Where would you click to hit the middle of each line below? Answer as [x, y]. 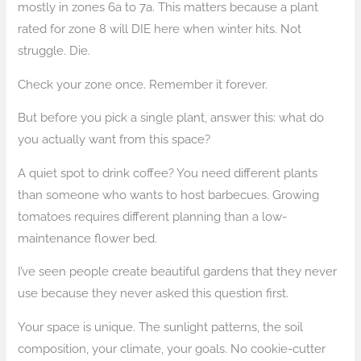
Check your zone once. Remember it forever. [143, 84]
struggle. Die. [54, 50]
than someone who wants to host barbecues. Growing [169, 194]
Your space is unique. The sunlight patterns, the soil [161, 326]
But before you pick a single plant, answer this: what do [171, 118]
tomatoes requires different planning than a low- [153, 216]
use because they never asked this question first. [154, 293]
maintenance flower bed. [88, 238]
